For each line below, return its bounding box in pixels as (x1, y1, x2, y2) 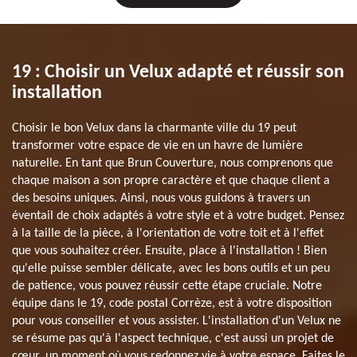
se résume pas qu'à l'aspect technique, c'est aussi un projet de (12, 331, 334, 345)
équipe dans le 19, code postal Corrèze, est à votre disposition (12, 296, 331, 310)
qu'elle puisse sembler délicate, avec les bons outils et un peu (12, 261, 330, 275)
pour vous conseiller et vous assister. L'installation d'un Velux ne (12, 314, 341, 328)
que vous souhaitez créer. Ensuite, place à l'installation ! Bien (12, 244, 327, 257)
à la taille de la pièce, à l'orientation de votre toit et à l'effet (12, 226, 324, 240)
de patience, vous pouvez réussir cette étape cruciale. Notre (12, 279, 322, 292)
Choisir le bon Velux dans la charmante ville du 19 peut (12, 121, 296, 135)
